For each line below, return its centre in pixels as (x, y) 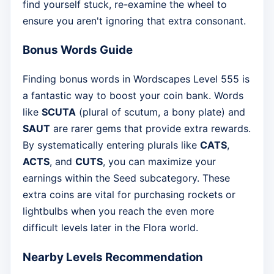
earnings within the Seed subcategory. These (126, 178)
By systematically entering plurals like (111, 145)
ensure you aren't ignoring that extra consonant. (134, 20)
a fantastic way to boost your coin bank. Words (133, 96)
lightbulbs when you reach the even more (118, 211)
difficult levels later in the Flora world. (110, 228)
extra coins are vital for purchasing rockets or (129, 195)
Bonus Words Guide (78, 50)
